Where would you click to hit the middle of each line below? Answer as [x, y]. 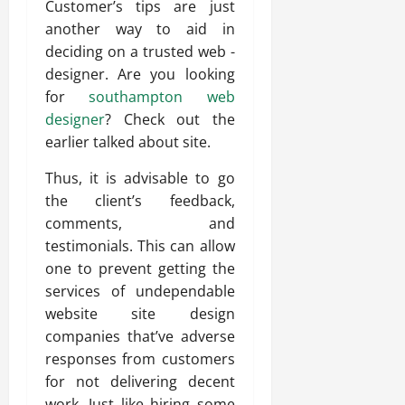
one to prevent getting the [140, 269]
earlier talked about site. [128, 142]
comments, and [140, 224]
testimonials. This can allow [140, 246]
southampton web [162, 97]
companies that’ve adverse [140, 337]
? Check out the [170, 120]
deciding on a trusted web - [140, 52]
